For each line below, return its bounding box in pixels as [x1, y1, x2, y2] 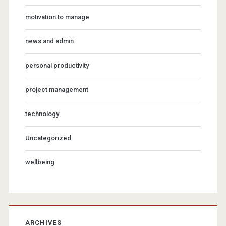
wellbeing [25, 158, 54, 166]
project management [25, 85, 88, 93]
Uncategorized [25, 134, 71, 142]
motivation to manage [25, 13, 89, 21]
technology [25, 109, 59, 118]
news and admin [25, 37, 74, 45]
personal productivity [25, 61, 89, 69]
